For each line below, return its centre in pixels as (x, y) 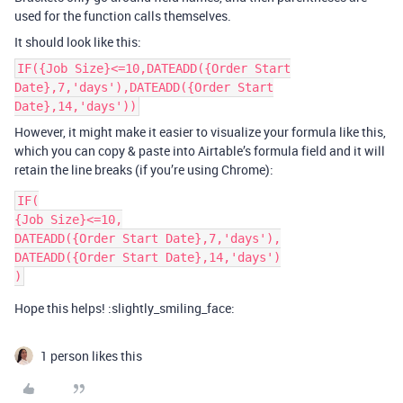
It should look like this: (78, 42)
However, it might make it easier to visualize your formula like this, (200, 132)
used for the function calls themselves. (123, 16)
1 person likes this (91, 356)
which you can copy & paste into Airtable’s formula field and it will (200, 151)
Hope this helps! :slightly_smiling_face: (125, 308)
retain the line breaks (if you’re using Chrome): (144, 170)
